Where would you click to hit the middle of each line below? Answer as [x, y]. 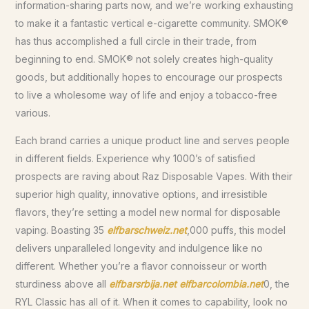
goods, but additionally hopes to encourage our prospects [149, 77]
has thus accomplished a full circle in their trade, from [136, 41]
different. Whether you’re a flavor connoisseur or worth [141, 266]
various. [32, 113]
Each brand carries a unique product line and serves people [152, 140]
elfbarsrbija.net [142, 284]
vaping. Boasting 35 [61, 230]
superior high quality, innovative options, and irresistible [141, 194]
